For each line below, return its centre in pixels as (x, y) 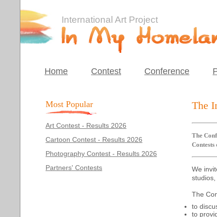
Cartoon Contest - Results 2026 (94, 139)
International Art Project (110, 20)
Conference (167, 71)
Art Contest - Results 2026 (86, 125)
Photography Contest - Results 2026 (101, 154)
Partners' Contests (74, 168)
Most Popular (69, 104)
